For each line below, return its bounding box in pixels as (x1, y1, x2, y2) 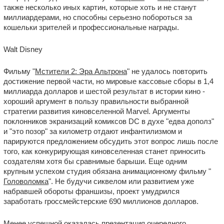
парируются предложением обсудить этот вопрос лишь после (3, 137, 218, 145)
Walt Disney (3, 45, 42, 53)
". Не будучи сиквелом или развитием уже (48, 177, 194, 185)
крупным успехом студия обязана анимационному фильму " (3, 167, 211, 175)
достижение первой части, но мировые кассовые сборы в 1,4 (3, 77, 213, 85)
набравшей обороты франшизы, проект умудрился (3, 187, 179, 195)
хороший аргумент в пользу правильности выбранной (3, 97, 188, 105)
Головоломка (3, 177, 48, 185)
